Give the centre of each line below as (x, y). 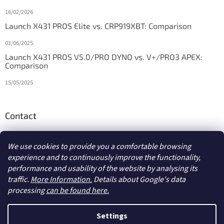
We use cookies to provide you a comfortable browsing (99, 146)
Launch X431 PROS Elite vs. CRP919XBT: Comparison (98, 25)
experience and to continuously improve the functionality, (104, 157)
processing (27, 190)
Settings (112, 216)
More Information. (61, 179)
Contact (21, 115)
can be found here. (77, 190)
